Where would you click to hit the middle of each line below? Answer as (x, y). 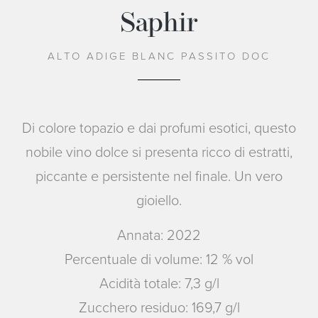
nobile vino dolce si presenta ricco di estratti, (159, 152)
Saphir (159, 24)
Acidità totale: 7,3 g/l (159, 283)
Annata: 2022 (159, 235)
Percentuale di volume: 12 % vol (159, 259)
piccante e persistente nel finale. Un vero (159, 176)
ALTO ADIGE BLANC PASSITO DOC (159, 56)
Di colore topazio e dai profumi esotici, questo (159, 127)
